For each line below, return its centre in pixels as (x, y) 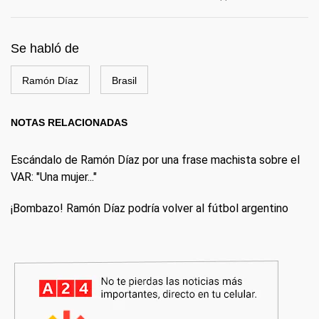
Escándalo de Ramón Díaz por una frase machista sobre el (155, 160)
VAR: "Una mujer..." (54, 177)
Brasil (124, 80)
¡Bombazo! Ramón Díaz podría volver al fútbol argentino (150, 208)
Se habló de (45, 48)
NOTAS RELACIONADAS (69, 122)
